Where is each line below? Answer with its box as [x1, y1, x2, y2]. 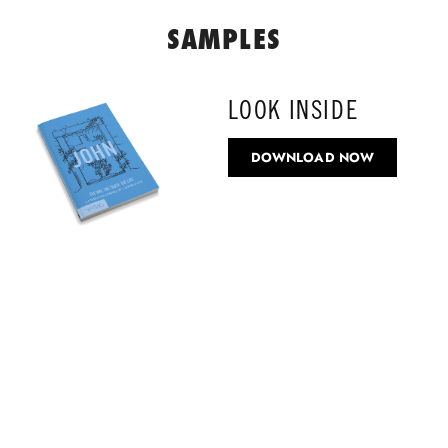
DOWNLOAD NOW [250, 148, 375, 168]
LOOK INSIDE [227, 95, 359, 126]
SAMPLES [166, 22, 282, 56]
